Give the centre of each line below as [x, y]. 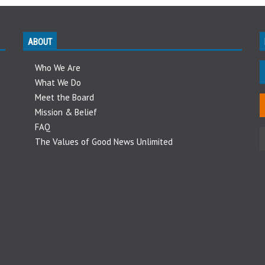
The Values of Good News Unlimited [104, 141]
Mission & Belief [66, 112]
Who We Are [57, 67]
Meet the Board [64, 97]
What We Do [58, 82]
